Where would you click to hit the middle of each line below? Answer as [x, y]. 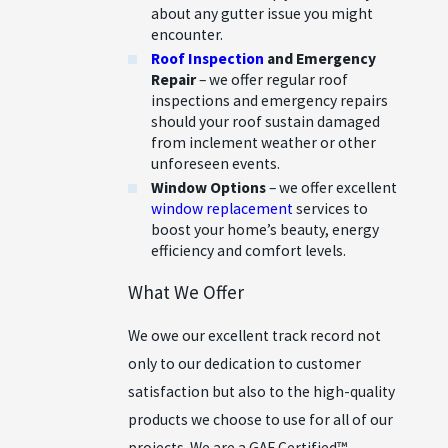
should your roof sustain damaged [266, 122]
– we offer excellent [332, 188]
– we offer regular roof [272, 80]
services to [331, 209]
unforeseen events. [216, 164]
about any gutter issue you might [262, 13]
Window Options [209, 188]
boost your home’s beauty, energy [265, 230]
